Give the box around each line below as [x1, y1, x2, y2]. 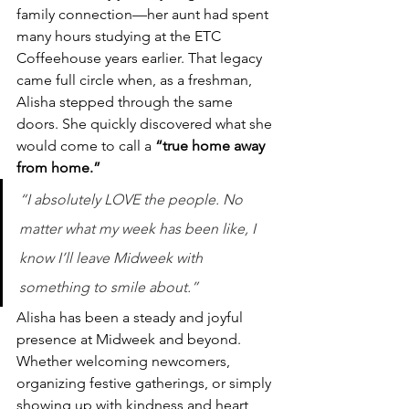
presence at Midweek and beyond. [16, 330, 245, 348]
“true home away [155, 137, 268, 154]
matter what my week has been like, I [19, 220, 259, 237]
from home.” [16, 159, 100, 176]
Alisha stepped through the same [16, 93, 236, 110]
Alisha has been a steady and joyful [16, 309, 246, 326]
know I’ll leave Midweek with [19, 249, 206, 267]
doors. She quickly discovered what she [16, 115, 276, 132]
